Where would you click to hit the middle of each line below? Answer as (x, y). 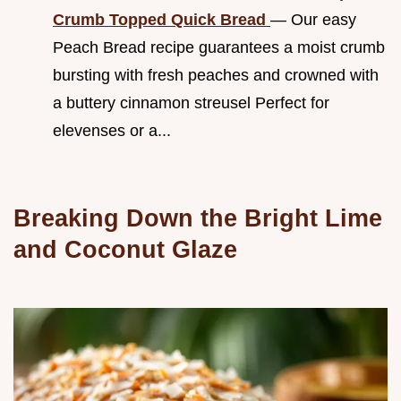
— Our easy (313, 19)
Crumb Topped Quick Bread (162, 19)
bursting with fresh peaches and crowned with (216, 75)
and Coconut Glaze (125, 249)
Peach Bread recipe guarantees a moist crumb (219, 47)
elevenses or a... (112, 130)
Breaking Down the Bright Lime (198, 218)
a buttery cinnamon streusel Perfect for (191, 102)
